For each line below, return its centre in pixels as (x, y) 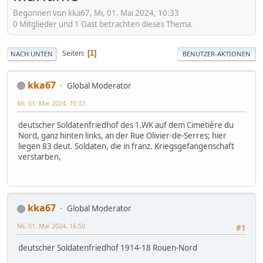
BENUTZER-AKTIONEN (217, 53)
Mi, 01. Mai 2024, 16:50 (51, 226)
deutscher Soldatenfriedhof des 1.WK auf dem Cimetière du (126, 125)
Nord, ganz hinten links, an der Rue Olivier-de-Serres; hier (122, 135)
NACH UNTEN (32, 53)
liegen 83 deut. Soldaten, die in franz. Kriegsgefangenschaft (126, 146)
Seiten (73, 53)
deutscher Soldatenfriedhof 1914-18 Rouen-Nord (108, 248)
